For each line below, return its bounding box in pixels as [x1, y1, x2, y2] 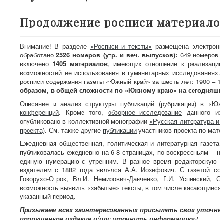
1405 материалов [52, 59, 108, 68]
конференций [20, 108, 59, 117]
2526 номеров [56, 50, 103, 59]
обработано [20, 50, 56, 59]
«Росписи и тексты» [90, 41, 152, 51]
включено [20, 59, 53, 68]
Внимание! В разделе [20, 41, 90, 51]
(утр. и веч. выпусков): [103, 50, 180, 59]
